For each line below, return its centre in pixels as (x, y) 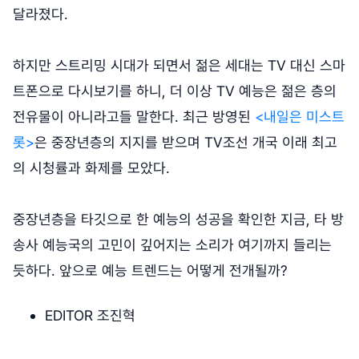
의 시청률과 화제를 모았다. (91, 167)
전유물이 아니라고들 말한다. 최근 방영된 (134, 116)
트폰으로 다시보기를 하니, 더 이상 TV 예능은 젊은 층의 (175, 91)
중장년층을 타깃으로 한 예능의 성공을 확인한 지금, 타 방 (178, 219)
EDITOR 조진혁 (90, 315)
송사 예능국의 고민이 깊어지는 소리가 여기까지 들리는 (172, 244)
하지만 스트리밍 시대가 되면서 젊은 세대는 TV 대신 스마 (179, 65)
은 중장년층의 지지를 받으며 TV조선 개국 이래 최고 (186, 142)
